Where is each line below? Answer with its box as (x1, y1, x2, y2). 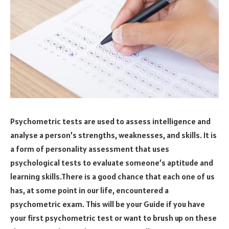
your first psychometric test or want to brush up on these (10, 212, 217, 223)
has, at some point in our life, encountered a (10, 185, 169, 195)
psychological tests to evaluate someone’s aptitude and (10, 157, 213, 168)
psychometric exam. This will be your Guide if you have (10, 198, 205, 209)
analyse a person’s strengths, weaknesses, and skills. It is (10, 129, 217, 140)
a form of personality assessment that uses (10, 143, 169, 154)
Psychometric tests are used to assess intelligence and (10, 116, 211, 126)
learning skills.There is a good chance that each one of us (10, 171, 215, 181)
